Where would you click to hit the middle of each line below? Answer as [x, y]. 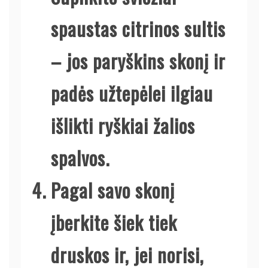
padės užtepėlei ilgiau [132, 93]
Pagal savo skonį [113, 190]
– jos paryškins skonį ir [138, 60]
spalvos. [80, 157]
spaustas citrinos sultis [138, 28]
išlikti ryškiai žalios [123, 125]
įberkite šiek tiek [114, 222]
